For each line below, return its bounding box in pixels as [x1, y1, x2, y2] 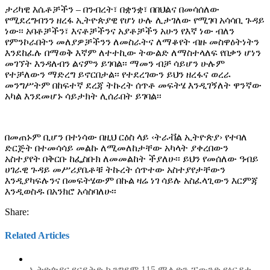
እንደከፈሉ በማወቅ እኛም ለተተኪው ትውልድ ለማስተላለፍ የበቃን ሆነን [5, 47, 261, 58]
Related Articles [5, 230, 69, 240]
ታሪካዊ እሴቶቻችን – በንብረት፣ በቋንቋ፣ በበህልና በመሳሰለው [5, 4, 219, 14]
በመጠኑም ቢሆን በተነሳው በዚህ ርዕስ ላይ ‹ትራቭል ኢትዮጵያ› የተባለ [5, 131, 247, 142]
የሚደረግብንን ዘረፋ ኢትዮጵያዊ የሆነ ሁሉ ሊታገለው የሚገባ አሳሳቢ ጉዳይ [5, 14, 265, 25]
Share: [5, 206, 29, 217]
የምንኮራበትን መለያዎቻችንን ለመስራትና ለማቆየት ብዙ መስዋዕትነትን [5, 36, 259, 47]
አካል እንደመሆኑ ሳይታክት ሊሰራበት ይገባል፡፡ [5, 90, 162, 101]
